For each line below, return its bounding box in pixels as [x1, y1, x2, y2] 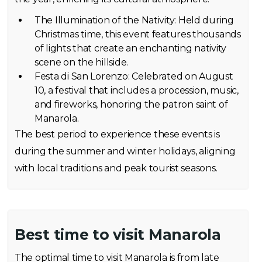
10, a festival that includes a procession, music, [35, 85, 239, 96]
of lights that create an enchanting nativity [35, 43, 227, 54]
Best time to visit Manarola [15, 226, 221, 244]
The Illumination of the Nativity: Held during [35, 15, 234, 26]
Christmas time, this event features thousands [35, 29, 241, 40]
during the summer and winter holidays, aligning [15, 146, 236, 157]
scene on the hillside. [35, 57, 129, 68]
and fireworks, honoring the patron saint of [35, 99, 228, 111]
